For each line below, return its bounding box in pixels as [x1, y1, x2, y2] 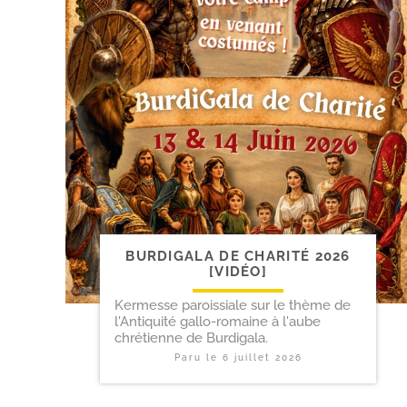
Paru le [174, 352, 223, 362]
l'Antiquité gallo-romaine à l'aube [114, 313, 321, 330]
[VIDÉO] [208, 263, 268, 280]
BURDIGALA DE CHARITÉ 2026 [125, 248, 351, 264]
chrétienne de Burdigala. [114, 330, 268, 346]
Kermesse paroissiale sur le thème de [114, 297, 351, 313]
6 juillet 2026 [222, 352, 303, 362]
